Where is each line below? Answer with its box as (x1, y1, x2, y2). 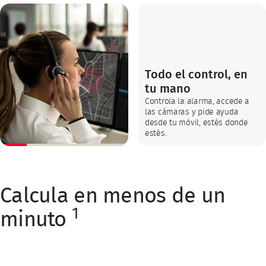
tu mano (145, 83, 191, 95)
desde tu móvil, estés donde (145, 119, 248, 127)
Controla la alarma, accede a (145, 97, 250, 106)
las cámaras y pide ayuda (145, 108, 239, 116)
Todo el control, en (145, 69, 248, 81)
